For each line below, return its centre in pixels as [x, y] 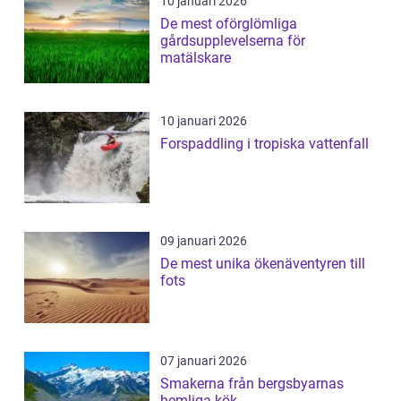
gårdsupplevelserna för [233, 41]
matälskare [196, 58]
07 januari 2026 [204, 361]
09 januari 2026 [204, 241]
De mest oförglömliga [229, 24]
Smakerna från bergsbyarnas [252, 384]
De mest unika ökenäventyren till [263, 264]
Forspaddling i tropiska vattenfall [264, 144]
